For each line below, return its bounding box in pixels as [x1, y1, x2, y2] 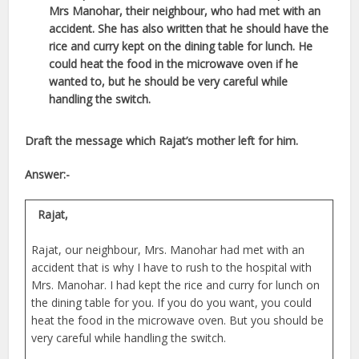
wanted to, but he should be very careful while [49, 73, 288, 89]
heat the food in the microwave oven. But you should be [31, 312, 325, 328]
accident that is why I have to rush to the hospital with [31, 259, 313, 275]
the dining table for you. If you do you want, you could [31, 294, 313, 310]
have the [284, 20, 329, 36]
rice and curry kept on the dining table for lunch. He [49, 38, 313, 54]
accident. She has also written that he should [49, 20, 281, 36]
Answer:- [25, 166, 71, 182]
